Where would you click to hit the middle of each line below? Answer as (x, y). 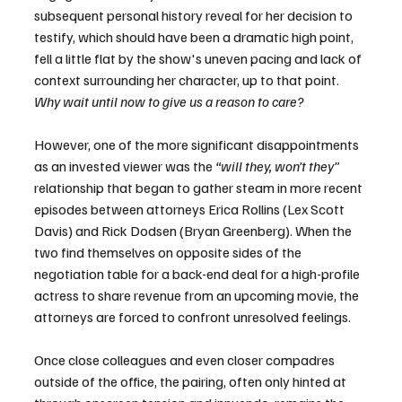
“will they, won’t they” (277, 166)
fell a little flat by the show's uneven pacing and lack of (199, 59)
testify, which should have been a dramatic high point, (195, 37)
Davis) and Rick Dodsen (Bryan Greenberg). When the (194, 231)
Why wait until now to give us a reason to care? (169, 102)
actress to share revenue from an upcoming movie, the (198, 296)
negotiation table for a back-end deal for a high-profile (198, 274)
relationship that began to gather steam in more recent (200, 188)
